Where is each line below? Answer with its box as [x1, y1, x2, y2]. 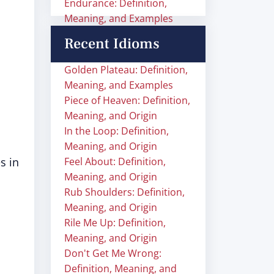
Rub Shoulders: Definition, [64, 185, 185, 199]
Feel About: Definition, [64, 155, 166, 168]
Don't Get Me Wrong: [64, 246, 161, 260]
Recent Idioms [64, 34, 160, 53]
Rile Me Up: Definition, [64, 216, 166, 229]
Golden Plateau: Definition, [64, 63, 188, 76]
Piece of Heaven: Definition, [64, 94, 190, 107]
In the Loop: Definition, [64, 124, 169, 138]
